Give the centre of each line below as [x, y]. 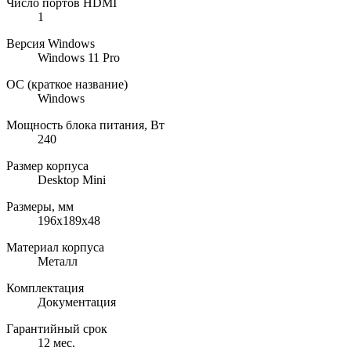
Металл [58, 261]
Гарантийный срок [57, 328]
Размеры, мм [40, 206]
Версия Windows [51, 43]
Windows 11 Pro [79, 57]
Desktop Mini [72, 179]
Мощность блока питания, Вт [85, 125]
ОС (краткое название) [67, 84]
